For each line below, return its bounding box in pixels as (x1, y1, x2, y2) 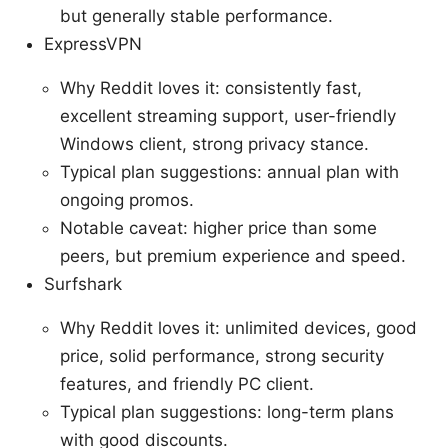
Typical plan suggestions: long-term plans (60, 402, 394, 423)
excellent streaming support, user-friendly (60, 106, 396, 127)
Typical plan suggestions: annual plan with (60, 162, 399, 183)
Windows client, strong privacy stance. (60, 134, 369, 155)
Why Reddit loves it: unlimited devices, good (60, 318, 417, 339)
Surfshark (44, 274, 122, 295)
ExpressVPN (44, 34, 142, 55)
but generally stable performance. (60, 6, 333, 27)
